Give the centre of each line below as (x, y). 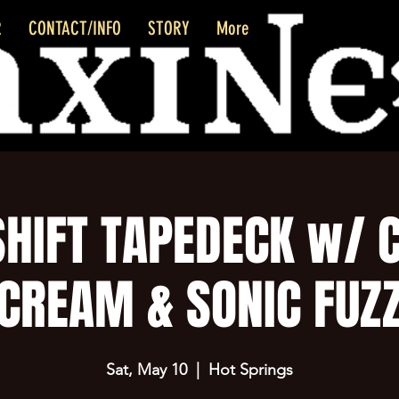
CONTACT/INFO (75, 28)
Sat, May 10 (147, 370)
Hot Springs (251, 370)
